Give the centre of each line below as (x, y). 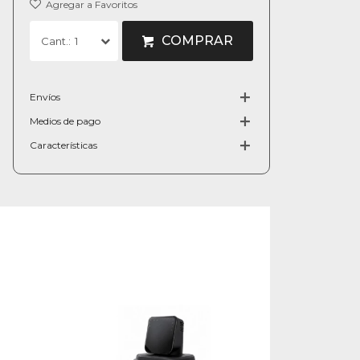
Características (63, 145)
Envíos (45, 97)
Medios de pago (65, 121)
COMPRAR (197, 41)
